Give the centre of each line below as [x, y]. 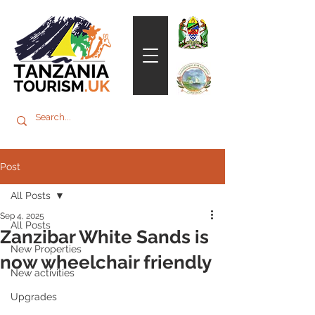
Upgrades [34, 297]
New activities [43, 273]
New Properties [46, 249]
